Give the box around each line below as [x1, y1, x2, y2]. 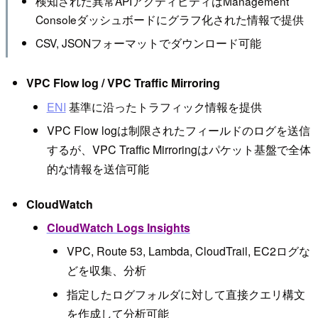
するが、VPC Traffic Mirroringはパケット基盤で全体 [46, 141, 311, 158]
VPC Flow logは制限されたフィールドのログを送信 [46, 122, 310, 139]
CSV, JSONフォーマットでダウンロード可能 [35, 34, 261, 50]
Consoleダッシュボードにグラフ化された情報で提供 [35, 11, 304, 28]
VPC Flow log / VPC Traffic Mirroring [26, 75, 220, 92]
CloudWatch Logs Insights [46, 219, 190, 236]
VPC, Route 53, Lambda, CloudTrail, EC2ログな [67, 243, 311, 260]
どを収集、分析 [67, 262, 147, 279]
